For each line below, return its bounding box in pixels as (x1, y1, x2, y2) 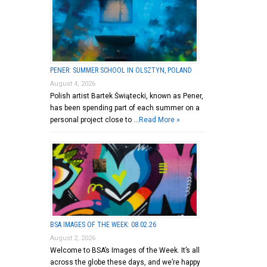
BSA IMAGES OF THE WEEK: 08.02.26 (49, 220, 156, 229)
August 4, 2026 (49, 79, 95, 88)
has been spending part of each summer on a (49, 103, 200, 112)
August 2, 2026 (49, 234, 95, 242)
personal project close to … (49, 115, 139, 124)
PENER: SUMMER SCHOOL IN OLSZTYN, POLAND (49, 66, 192, 74)
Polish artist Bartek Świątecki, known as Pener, (49, 91, 203, 100)
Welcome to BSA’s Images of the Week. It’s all (49, 246, 200, 254)
